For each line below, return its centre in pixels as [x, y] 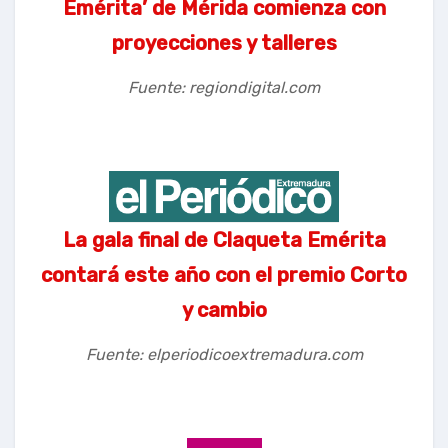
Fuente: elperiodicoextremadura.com [224, 354]
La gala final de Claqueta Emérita [224, 239]
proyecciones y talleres [224, 42]
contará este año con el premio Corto [224, 274]
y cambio [224, 309]
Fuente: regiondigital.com [224, 87]
